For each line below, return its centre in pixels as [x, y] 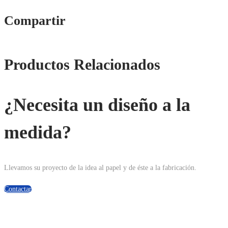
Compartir [35, 21]
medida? [38, 132]
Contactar [18, 189]
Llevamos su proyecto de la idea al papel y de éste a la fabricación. [100, 168]
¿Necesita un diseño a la [97, 105]
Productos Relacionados [82, 64]
